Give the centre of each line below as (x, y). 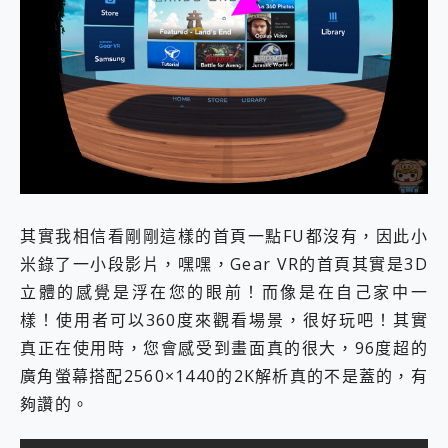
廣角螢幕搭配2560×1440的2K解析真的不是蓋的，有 (224, 376)
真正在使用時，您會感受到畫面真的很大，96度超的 (224, 348)
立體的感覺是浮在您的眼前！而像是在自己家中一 (224, 292)
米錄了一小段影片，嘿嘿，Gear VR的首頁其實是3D (224, 264)
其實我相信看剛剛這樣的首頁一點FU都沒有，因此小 (224, 236)
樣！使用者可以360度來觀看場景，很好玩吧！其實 (224, 320)
